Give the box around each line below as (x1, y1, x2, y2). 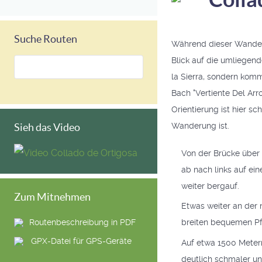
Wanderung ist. (171, 120, 229, 130)
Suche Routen (13, 33, 77, 45)
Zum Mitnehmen (13, 191, 91, 203)
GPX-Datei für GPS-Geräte (30, 236, 132, 246)
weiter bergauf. (181, 181, 240, 191)
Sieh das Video (13, 121, 80, 133)
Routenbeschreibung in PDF (29, 218, 136, 227)
